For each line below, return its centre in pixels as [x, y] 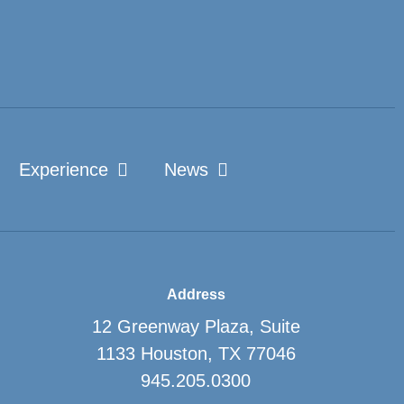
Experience [64, 169]
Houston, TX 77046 [218, 353]
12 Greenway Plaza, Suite [196, 326]
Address [196, 294]
